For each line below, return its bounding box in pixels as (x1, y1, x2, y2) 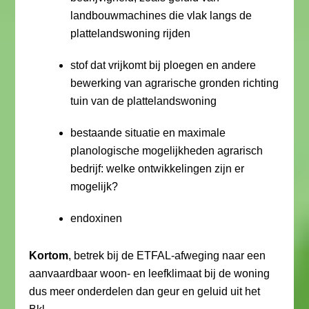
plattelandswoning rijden (70, 28, 191, 39)
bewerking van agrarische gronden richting (70, 77, 279, 89)
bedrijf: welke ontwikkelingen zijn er (70, 163, 245, 175)
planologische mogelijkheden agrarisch (70, 145, 263, 157)
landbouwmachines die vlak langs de (70, 10, 252, 21)
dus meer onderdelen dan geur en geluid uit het (29, 286, 261, 297)
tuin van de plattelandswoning (70, 95, 217, 107)
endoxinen (70, 212, 123, 224)
